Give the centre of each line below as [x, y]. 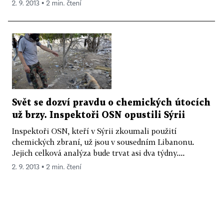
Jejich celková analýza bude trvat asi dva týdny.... [98, 153]
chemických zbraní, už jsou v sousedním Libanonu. [103, 142]
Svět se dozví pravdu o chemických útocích [111, 103]
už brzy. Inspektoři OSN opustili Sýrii [99, 115]
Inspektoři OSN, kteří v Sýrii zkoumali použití [94, 131]
